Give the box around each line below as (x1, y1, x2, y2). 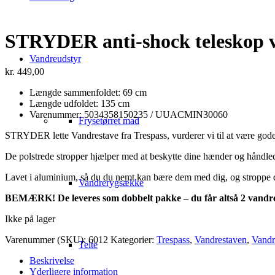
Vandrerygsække (79, 177, 144, 188)
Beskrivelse (29, 255, 74, 266)
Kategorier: (110, 234, 157, 245)
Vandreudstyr (29, 53, 81, 64)
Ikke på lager (5, 213, 55, 224)
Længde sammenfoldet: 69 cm (29, 87, 147, 98)
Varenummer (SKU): (5, 234, 88, 245)
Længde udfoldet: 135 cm (29, 98, 130, 109)
